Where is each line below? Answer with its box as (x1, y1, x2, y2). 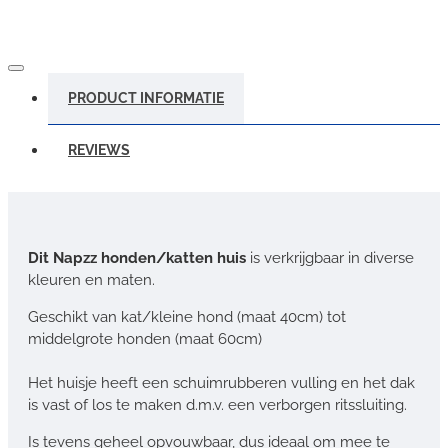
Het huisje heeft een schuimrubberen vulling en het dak (28, 373, 415, 392)
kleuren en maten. (28, 270, 155, 289)
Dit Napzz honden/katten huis (28, 248, 246, 267)
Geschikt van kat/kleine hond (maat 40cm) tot (28, 307, 346, 326)
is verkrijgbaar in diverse (246, 248, 414, 267)
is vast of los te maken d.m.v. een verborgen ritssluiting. (28, 395, 407, 414)
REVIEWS (68, 141, 130, 158)
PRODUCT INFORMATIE (68, 89, 224, 106)
